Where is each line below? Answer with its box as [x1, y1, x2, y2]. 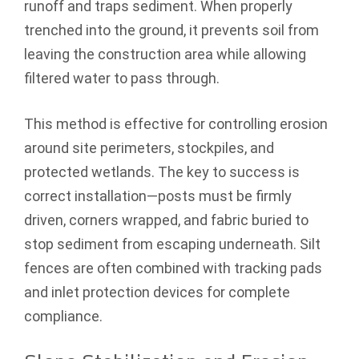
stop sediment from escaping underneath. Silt [24, 235, 321, 252]
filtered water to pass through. [24, 69, 220, 87]
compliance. [24, 307, 103, 325]
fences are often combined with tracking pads [24, 259, 322, 276]
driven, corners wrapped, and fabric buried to [24, 211, 309, 228]
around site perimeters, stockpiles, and [24, 139, 274, 156]
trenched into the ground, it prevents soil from [24, 21, 319, 38]
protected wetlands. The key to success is [24, 163, 300, 180]
